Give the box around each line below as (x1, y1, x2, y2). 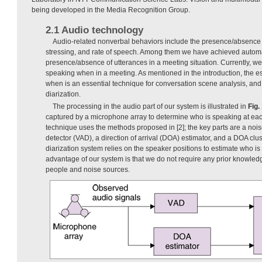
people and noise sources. (46, 166, 130, 174)
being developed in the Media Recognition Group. (32, 6, 190, 15)
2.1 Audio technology (46, 25, 143, 36)
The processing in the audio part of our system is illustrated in (53, 102, 248, 111)
